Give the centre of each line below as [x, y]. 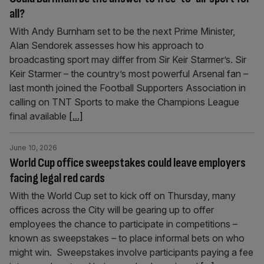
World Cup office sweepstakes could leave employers [128, 163]
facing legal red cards [57, 178]
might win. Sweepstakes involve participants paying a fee [131, 252]
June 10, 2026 [33, 148]
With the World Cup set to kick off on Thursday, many [123, 196]
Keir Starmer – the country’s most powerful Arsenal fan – [129, 74]
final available [39, 116]
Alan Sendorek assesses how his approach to [107, 45]
